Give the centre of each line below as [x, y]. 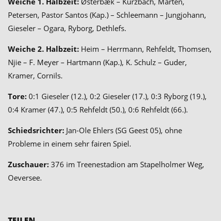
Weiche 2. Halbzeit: [43, 49]
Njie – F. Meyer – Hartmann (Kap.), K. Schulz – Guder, [97, 62]
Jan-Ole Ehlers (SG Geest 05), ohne [123, 130]
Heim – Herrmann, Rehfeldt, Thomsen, [145, 49]
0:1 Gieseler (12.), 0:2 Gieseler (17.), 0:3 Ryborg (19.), [117, 96]
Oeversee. [25, 177]
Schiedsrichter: [36, 130]
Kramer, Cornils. [35, 75]
